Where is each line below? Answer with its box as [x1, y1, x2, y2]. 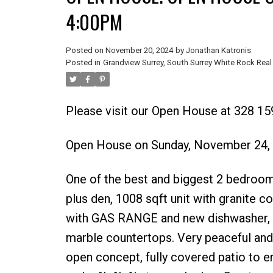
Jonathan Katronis [185, 45, 251, 55]
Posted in [65, 57, 101, 67]
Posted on [65, 45, 105, 55]
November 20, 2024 [105, 45, 173, 55]
